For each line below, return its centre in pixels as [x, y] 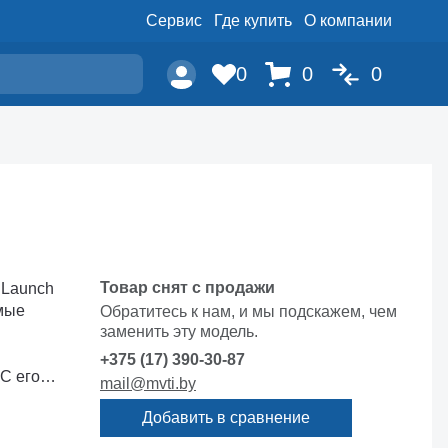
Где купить [253, 20]
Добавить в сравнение [225, 417]
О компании [348, 20]
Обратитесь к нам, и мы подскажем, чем [248, 311]
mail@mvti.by [147, 383]
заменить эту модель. [178, 331]
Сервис [174, 20]
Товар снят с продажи [187, 287]
